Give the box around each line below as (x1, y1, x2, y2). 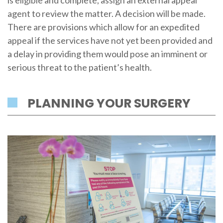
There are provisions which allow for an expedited (7, 21, 200, 33)
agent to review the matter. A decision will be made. (7, 8, 206, 19)
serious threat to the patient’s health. (7, 62, 152, 73)
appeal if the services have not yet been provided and (7, 35, 213, 46)
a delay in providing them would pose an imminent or (7, 48, 208, 60)
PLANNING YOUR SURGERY (27, 94, 191, 112)
